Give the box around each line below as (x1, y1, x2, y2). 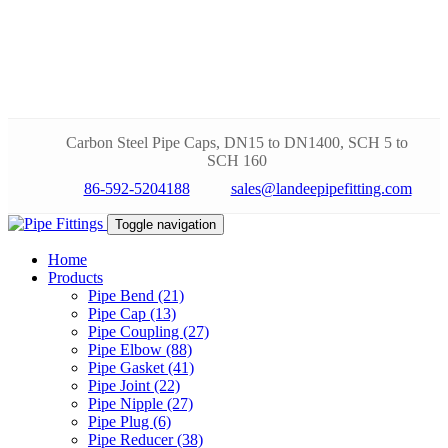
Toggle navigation (115, 217, 216, 232)
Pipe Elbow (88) (88, 341, 192, 358)
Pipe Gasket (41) (88, 359, 194, 376)
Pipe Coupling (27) (88, 323, 209, 340)
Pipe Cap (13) (88, 305, 176, 322)
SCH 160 (206, 152, 267, 169)
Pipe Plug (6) (88, 413, 171, 430)
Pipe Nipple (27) (88, 395, 193, 412)
